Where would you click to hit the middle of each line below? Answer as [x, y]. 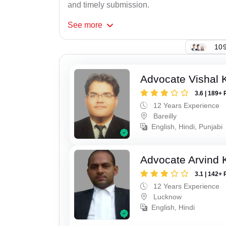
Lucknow [167, 196]
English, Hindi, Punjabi [187, 127]
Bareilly [164, 116]
